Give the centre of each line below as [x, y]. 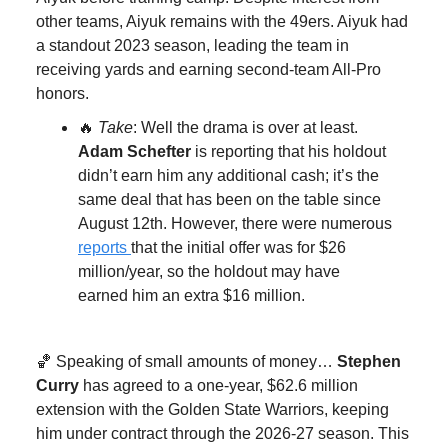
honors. [62, 93]
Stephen [369, 361]
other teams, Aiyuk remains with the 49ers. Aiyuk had [222, 21]
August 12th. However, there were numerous [235, 223]
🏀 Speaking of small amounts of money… [186, 361]
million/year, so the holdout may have [209, 271]
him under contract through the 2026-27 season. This [222, 433]
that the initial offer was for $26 [238, 247]
